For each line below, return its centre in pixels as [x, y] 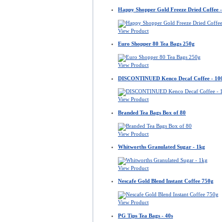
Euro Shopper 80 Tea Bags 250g [156, 44]
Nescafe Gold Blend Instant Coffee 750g [166, 181]
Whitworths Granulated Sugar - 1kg [162, 147]
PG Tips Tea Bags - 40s [145, 215]
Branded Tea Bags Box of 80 [152, 112]
